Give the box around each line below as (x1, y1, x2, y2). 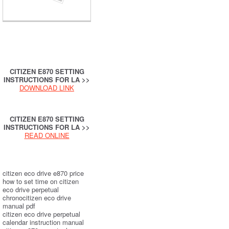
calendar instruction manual (3, 217, 84, 227)
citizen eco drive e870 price (3, 168, 84, 178)
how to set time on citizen (3, 176, 79, 187)
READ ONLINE (24, 130, 70, 141)
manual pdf (3, 201, 35, 211)
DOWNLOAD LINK (19, 83, 74, 93)
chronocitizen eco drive (3, 193, 71, 203)
